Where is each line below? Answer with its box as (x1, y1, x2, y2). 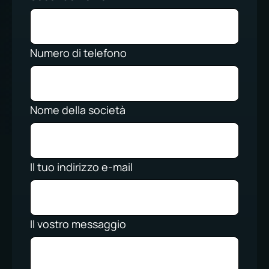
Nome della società (30, 103, 125, 117)
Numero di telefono (30, 46, 127, 60)
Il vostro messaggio (30, 217, 126, 231)
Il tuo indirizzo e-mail (30, 160, 133, 174)
